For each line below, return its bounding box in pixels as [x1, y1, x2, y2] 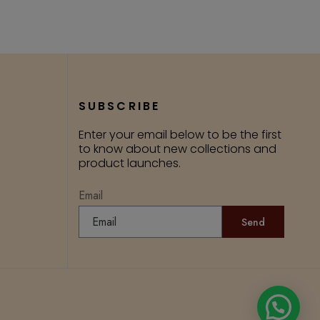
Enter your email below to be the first [78, 126, 281, 143]
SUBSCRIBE [78, 98, 161, 114]
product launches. [78, 155, 181, 171]
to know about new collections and [78, 141, 276, 157]
